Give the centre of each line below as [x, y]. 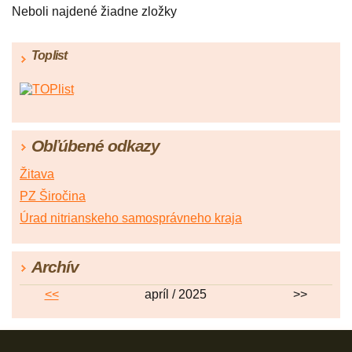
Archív [55, 267]
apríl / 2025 [176, 295]
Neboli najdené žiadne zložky [94, 12]
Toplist [49, 56]
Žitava [37, 174]
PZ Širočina [53, 196]
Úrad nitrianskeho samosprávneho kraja [131, 218]
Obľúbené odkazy [96, 146]
